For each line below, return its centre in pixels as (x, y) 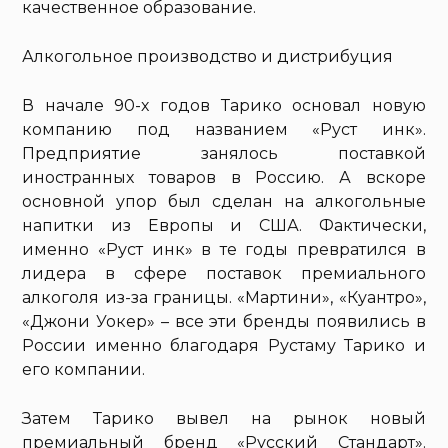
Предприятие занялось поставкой (224, 154)
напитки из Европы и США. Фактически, (224, 226)
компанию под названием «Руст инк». (224, 130)
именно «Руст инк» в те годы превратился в (224, 250)
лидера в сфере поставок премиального (224, 274)
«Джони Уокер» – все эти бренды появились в (224, 322)
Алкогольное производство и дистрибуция (208, 57)
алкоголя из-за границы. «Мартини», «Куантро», (224, 298)
